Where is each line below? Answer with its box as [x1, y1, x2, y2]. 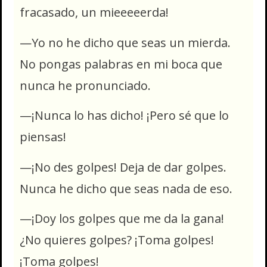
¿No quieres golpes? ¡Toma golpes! [20, 231, 214, 248]
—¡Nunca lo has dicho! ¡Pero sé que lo [20, 107, 229, 124]
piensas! [20, 129, 69, 145]
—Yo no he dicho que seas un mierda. [20, 34, 231, 51]
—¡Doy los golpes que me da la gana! [20, 210, 224, 226]
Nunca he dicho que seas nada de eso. [20, 180, 232, 197]
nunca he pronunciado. [20, 77, 154, 94]
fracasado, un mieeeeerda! [20, 4, 169, 21]
